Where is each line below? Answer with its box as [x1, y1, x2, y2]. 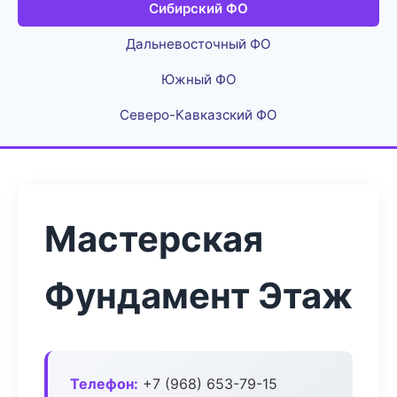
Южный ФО [160, 71, 237, 88]
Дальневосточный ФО [126, 35, 271, 52]
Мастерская [44, 217, 263, 261]
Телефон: [70, 375, 138, 393]
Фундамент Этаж [44, 274, 353, 317]
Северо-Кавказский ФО [120, 106, 277, 123]
